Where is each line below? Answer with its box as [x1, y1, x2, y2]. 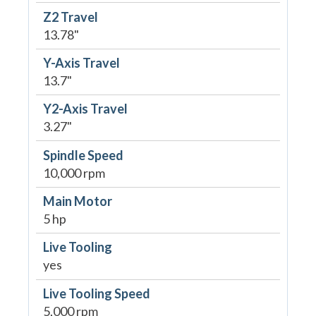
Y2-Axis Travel [42, 101, 128, 117]
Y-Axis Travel [42, 54, 120, 71]
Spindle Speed [42, 147, 123, 163]
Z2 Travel [42, 8, 98, 25]
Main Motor [42, 193, 112, 209]
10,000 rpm [42, 164, 105, 181]
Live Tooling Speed [42, 285, 150, 301]
